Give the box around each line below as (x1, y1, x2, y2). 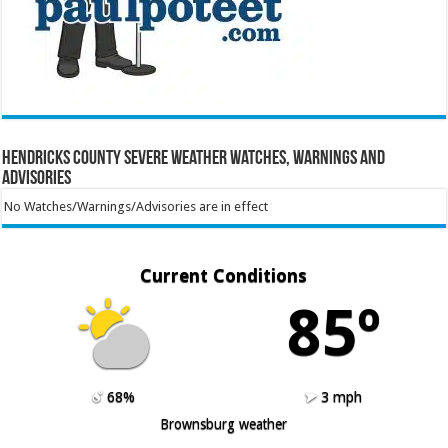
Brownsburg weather (160, 415, 288, 432)
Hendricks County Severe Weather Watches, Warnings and (2, 149, 386, 170)
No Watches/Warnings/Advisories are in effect (3, 199, 268, 215)
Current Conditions (140, 264, 308, 286)
